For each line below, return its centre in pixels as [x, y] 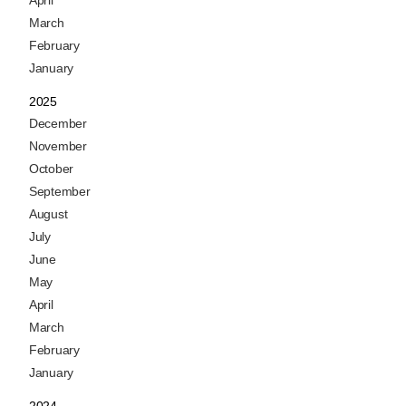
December [58, 124]
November [58, 146]
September [60, 192]
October [51, 169]
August [48, 214]
